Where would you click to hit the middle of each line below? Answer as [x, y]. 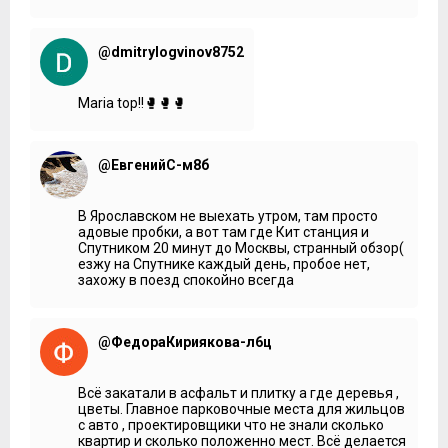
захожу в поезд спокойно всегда [186, 279]
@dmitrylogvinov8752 [171, 51]
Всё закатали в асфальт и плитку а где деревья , [238, 392]
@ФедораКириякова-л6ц [185, 341]
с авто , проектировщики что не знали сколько [231, 424]
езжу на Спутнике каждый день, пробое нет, [224, 263]
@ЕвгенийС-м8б [153, 164]
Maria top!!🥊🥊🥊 [132, 102]
